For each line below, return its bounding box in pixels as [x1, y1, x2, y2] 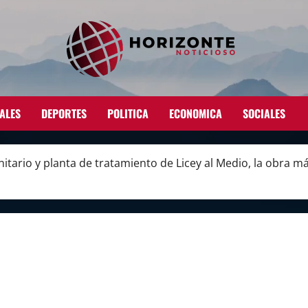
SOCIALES [243, 104, 285, 122]
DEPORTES [41, 104, 87, 122]
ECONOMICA [169, 104, 222, 122]
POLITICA [107, 104, 148, 122]
